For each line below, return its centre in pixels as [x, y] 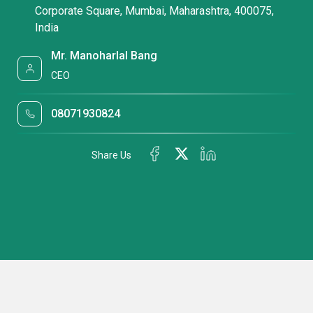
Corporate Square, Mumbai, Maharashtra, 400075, [154, 10]
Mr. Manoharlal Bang [104, 55]
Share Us [111, 155]
